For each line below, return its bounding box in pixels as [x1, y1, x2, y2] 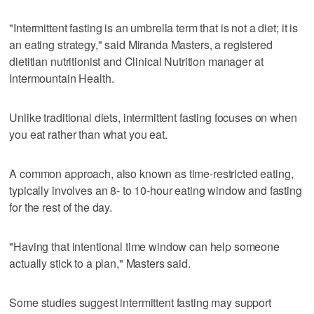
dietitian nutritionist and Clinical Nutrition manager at [9, 53, 264, 69]
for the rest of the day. [9, 198, 112, 215]
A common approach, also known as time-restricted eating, [9, 165, 294, 182]
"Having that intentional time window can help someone [9, 238, 280, 254]
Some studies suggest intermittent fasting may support [9, 294, 271, 310]
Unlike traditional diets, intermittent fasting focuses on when [9, 109, 297, 125]
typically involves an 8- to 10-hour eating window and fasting [9, 182, 302, 198]
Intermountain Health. [9, 69, 114, 86]
